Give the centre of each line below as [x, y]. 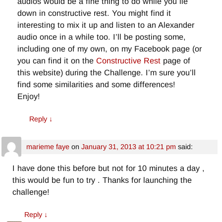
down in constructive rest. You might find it [94, 13]
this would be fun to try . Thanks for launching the [102, 180]
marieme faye [48, 147]
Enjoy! [29, 96]
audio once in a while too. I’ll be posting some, [102, 36]
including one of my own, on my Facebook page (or [110, 48]
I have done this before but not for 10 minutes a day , [109, 168]
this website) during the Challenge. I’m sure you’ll [107, 72]
